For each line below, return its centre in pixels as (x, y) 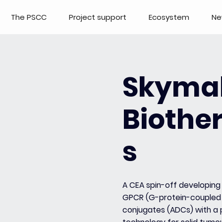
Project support (98, 17)
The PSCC (29, 17)
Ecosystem (169, 17)
